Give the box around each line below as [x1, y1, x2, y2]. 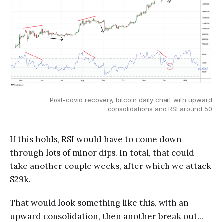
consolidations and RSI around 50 [108, 104, 212, 112]
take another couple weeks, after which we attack [10, 160, 211, 171]
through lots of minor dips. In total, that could [10, 147, 194, 158]
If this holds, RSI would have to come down [10, 133, 182, 145]
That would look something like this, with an [10, 197, 189, 208]
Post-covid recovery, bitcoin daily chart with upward [50, 95, 212, 104]
